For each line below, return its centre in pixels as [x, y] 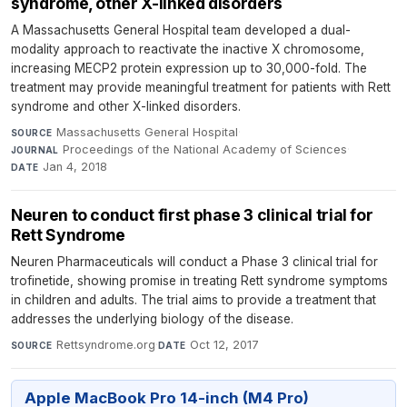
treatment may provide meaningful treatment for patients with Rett [201, 88]
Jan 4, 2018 [75, 167]
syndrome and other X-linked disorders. [126, 107]
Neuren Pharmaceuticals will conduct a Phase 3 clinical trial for [194, 262]
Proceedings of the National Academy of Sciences [205, 150]
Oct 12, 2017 [224, 345]
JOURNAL [35, 150]
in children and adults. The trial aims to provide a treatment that [194, 300]
